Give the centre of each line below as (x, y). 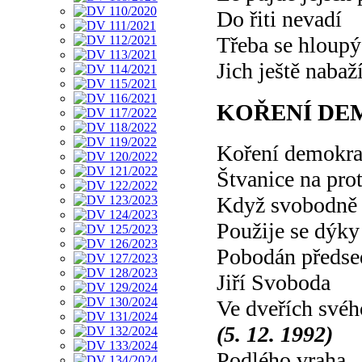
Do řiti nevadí (279, 19)
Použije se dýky (288, 231)
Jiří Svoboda (274, 283)
